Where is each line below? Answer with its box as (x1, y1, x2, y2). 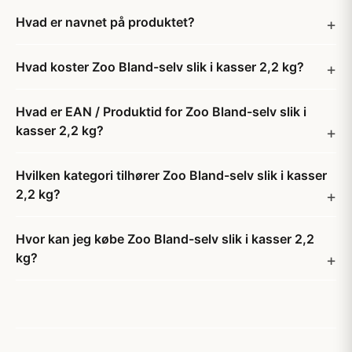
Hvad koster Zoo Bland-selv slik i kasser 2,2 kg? (16, 59, 304, 75)
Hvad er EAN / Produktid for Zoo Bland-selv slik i (16, 104, 306, 119)
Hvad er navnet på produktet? (16, 14, 195, 30)
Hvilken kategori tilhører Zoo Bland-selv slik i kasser (16, 167, 327, 183)
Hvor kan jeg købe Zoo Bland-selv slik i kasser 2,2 (16, 231, 314, 247)
